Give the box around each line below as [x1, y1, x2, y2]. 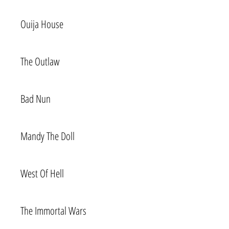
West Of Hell [20, 166, 64, 180]
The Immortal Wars [20, 203, 86, 218]
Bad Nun [20, 91, 51, 106]
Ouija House [20, 17, 63, 31]
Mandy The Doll [20, 129, 75, 143]
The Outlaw [20, 54, 60, 68]
